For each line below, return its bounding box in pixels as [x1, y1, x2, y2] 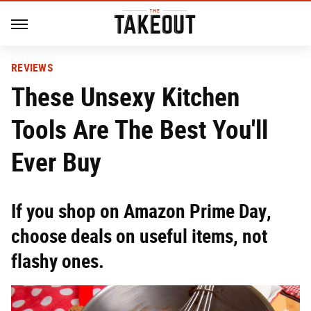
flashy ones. [11, 250, 104, 273]
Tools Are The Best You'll [11, 114, 268, 145]
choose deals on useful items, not [11, 225, 267, 248]
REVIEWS [11, 61, 53, 74]
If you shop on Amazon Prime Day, [11, 200, 271, 223]
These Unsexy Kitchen [11, 81, 239, 112]
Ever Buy [11, 146, 101, 178]
